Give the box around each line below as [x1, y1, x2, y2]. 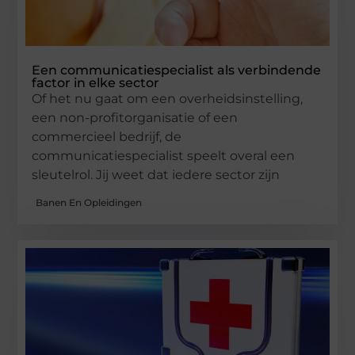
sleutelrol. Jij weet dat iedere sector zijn [32, 166, 281, 182]
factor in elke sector [32, 74, 160, 90]
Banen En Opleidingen [36, 197, 143, 209]
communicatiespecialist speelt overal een [32, 147, 296, 163]
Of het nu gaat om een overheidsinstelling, [32, 90, 303, 106]
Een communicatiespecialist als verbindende [32, 62, 322, 78]
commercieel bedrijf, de [32, 128, 182, 144]
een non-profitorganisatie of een [32, 109, 239, 125]
